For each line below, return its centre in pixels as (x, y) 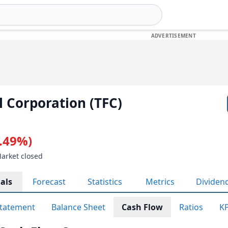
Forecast (49, 182)
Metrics (160, 182)
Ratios (191, 207)
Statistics (105, 182)
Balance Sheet (78, 207)
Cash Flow (142, 207)
